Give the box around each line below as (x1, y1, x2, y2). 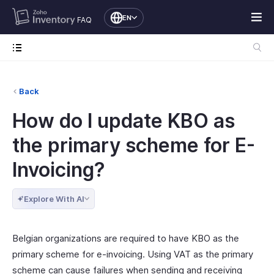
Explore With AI (24, 194, 84, 204)
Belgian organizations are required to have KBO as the (12, 232, 239, 244)
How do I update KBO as (12, 109, 235, 133)
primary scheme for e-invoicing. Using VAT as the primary (12, 248, 253, 260)
